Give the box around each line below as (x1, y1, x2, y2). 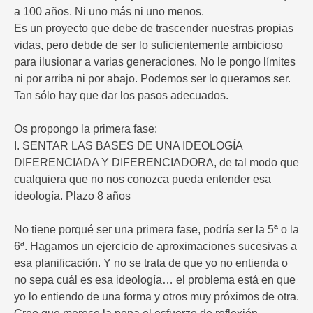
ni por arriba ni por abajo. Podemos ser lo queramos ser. (14, 73, 291, 85)
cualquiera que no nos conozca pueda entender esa (14, 173, 271, 186)
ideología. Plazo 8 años (14, 190, 131, 203)
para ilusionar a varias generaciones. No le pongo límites (14, 56, 296, 68)
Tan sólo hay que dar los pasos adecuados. (14, 89, 228, 102)
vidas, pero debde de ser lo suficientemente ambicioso (14, 39, 283, 52)
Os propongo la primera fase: (14, 123, 157, 136)
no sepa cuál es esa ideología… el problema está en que (14, 274, 296, 286)
